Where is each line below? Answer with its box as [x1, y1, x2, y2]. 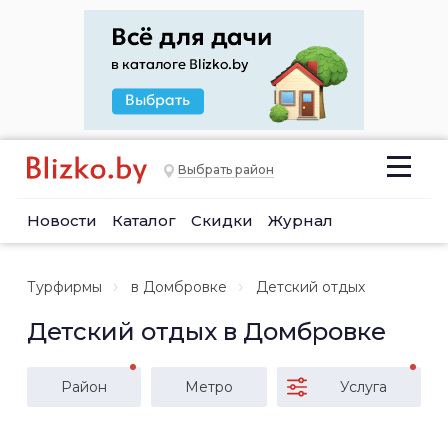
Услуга [340, 378, 387, 396]
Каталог [112, 211, 176, 230]
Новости [27, 211, 97, 230]
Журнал [268, 211, 333, 230]
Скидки [191, 211, 253, 230]
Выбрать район [178, 162, 274, 178]
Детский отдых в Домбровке [27, 317, 386, 346]
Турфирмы [27, 278, 102, 296]
